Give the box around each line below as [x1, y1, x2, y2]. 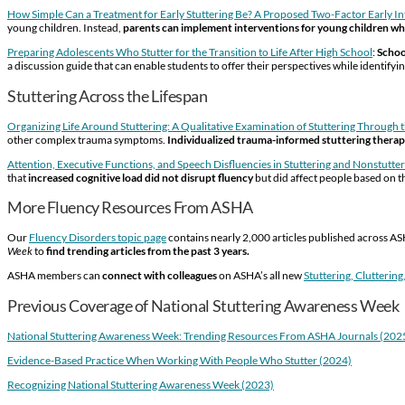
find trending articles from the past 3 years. [46, 244, 250, 259]
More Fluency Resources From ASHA [7, 197, 253, 218]
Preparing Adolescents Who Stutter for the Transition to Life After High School [7, 44, 372, 59]
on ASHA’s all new [217, 268, 304, 283]
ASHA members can [7, 268, 102, 283]
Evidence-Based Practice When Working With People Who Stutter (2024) [7, 353, 352, 368]
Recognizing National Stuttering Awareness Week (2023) [7, 378, 274, 392]
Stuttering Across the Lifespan [7, 85, 208, 106]
